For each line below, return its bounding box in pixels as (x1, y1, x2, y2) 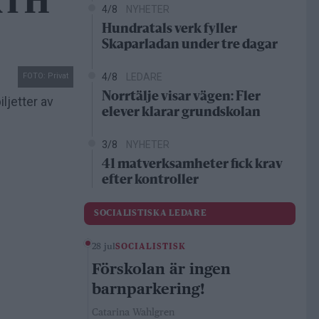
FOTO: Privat (23, 70, 68, 80)
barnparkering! (92, 280, 205, 298)
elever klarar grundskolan (102, 106, 261, 120)
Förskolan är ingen (92, 260, 231, 278)
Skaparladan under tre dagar (102, 38, 278, 52)
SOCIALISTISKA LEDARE (94, 209, 207, 219)
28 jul (92, 241, 116, 252)
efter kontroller (102, 174, 199, 187)
